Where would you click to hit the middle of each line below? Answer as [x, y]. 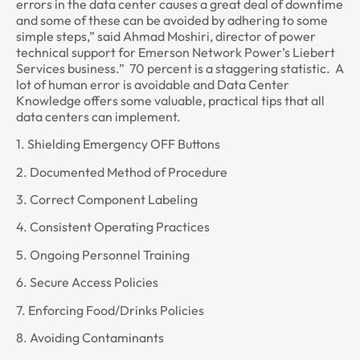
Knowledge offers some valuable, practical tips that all [170, 100]
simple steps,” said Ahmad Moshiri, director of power [166, 36]
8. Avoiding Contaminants [90, 338]
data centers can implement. [98, 116]
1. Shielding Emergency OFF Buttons [118, 144]
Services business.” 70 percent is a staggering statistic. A [180, 68]
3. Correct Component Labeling [107, 200]
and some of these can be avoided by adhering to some [172, 20]
